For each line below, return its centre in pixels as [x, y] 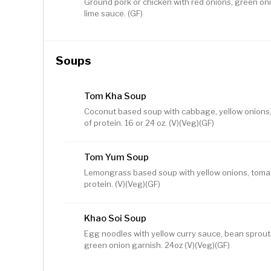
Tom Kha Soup [115, 96]
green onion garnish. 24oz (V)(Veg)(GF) [157, 245]
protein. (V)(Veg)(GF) [122, 184]
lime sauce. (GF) [113, 14]
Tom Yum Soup [116, 158]
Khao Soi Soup [115, 219]
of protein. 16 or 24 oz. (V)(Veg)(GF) [149, 123]
